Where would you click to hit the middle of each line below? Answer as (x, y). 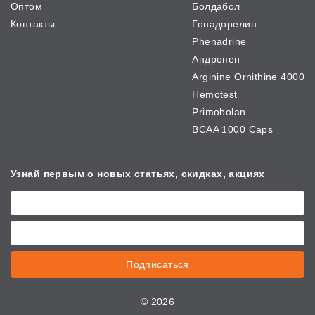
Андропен (216, 59)
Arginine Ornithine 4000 (248, 77)
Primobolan (219, 112)
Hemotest (215, 95)
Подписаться (157, 265)
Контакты (33, 24)
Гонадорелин (224, 24)
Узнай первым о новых (72, 174)
